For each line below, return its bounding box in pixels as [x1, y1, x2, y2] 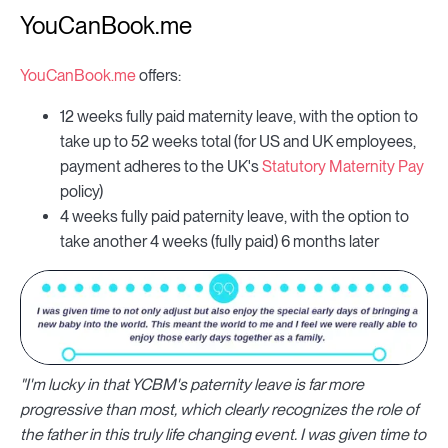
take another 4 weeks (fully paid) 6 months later [60, 232, 379, 252]
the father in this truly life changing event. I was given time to [20, 424, 426, 444]
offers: [136, 66, 181, 86]
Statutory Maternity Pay [262, 157, 424, 177]
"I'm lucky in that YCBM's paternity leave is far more [20, 374, 364, 394]
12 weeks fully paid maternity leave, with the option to [60, 107, 418, 127]
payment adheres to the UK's [60, 157, 262, 177]
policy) [60, 182, 103, 202]
